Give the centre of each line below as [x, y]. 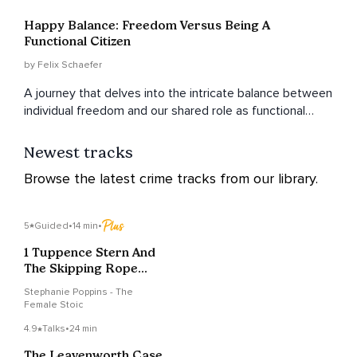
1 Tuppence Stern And [90, 253]
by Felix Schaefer [63, 65]
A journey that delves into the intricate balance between [178, 94]
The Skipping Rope [81, 269]
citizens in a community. [88, 129]
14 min [85, 226]
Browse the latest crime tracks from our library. [171, 179]
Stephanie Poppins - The [78, 292]
